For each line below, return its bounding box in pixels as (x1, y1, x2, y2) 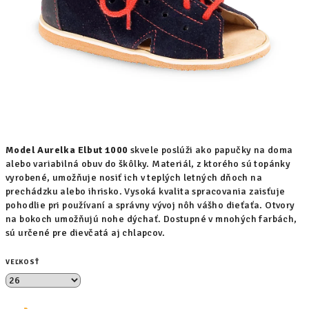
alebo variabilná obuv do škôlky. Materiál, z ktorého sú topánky (6, 158, 291, 170)
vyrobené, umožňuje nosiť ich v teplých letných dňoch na (6, 172, 262, 183)
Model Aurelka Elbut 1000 (6, 144, 128, 156)
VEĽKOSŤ (6, 258, 39, 266)
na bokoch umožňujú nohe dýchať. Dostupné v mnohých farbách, (6, 213, 297, 225)
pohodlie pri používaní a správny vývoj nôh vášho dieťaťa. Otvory (6, 199, 295, 211)
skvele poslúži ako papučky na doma (128, 144, 293, 156)
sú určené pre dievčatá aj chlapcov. (6, 227, 165, 239)
